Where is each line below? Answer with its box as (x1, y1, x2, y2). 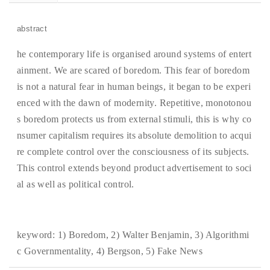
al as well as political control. (17, 179, 134, 189)
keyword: (17, 230, 58, 240)
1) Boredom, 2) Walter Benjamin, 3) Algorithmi (57, 230, 250, 240)
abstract (17, 24, 48, 33)
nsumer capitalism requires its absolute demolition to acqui (17, 130, 252, 140)
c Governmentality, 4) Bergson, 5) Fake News (17, 246, 203, 256)
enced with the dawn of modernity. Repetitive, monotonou (17, 98, 251, 108)
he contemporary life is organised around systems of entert (17, 49, 252, 59)
